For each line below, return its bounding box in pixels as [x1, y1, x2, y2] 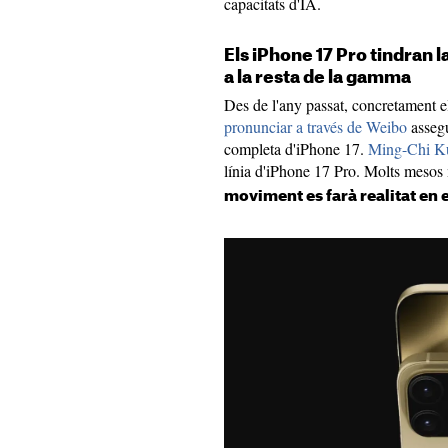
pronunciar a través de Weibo [224, 116, 407, 137]
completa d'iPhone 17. [224, 138, 368, 159]
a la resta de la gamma [224, 69, 411, 86]
